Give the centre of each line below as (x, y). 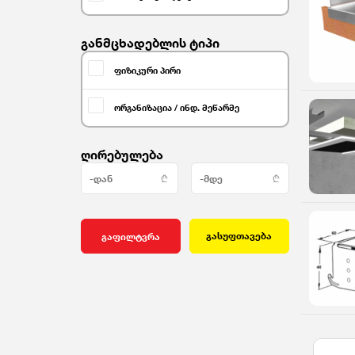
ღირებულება (122, 155)
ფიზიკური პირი (147, 71)
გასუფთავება (239, 236)
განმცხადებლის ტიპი (150, 43)
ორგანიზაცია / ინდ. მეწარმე (177, 108)
